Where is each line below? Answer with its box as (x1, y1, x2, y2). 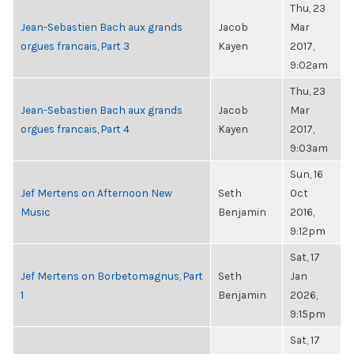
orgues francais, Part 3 (21, 40, 130, 52)
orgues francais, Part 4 (21, 122, 130, 135)
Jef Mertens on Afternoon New (21, 186, 172, 199)
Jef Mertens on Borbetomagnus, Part (21, 269, 203, 282)
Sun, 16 (290, 168, 323, 180)
